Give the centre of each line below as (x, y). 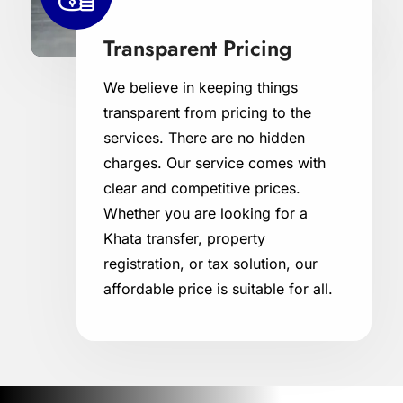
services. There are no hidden (204, 137)
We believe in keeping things (201, 87)
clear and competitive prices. (202, 188)
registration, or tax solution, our (210, 263)
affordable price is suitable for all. (218, 288)
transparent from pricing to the (207, 112)
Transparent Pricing (197, 48)
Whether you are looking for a (206, 213)
